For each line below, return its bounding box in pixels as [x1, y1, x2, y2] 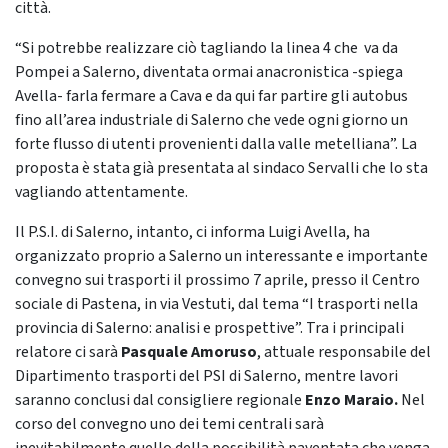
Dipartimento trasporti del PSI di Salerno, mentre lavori [15, 365, 398, 387]
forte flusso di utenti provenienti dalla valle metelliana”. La [15, 133, 417, 155]
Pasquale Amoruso [121, 341, 257, 363]
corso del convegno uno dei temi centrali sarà [15, 413, 324, 435]
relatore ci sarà [15, 341, 121, 363]
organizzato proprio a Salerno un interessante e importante [15, 245, 428, 267]
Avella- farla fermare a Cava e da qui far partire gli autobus [15, 85, 408, 107]
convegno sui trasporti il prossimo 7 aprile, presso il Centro [15, 269, 420, 291]
